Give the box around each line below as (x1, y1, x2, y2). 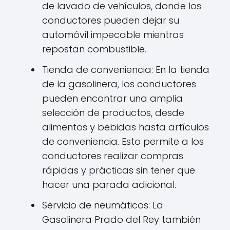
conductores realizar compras (42, 149, 183, 162)
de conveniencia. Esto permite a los (42, 135, 204, 148)
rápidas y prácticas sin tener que (42, 164, 195, 177)
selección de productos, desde (42, 106, 184, 119)
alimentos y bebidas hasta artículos (42, 121, 209, 133)
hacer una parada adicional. (42, 178, 176, 191)
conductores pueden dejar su (42, 14, 179, 27)
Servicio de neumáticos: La (42, 199, 163, 212)
